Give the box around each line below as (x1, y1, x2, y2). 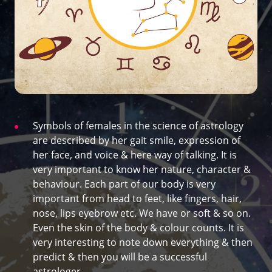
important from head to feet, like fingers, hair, (33, 192, 242, 206)
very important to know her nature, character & (33, 163, 251, 177)
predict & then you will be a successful (33, 250, 207, 264)
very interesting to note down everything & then (33, 236, 253, 250)
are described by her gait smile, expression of (33, 134, 240, 148)
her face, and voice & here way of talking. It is (33, 148, 237, 162)
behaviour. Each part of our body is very (33, 177, 216, 191)
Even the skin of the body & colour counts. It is (33, 221, 244, 235)
